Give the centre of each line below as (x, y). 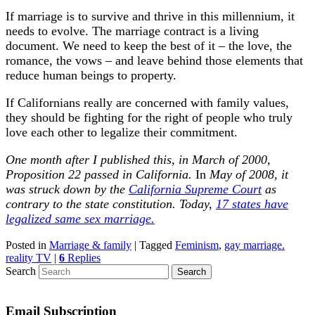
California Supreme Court (195, 189)
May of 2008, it (249, 174)
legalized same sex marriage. (80, 218)
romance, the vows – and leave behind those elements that (154, 60)
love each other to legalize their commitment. (122, 132)
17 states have (252, 204)
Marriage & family (90, 245)
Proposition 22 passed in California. (101, 174)
